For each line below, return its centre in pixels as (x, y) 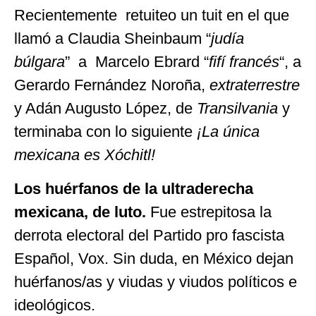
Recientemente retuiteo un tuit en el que (152, 16)
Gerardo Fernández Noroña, (112, 85)
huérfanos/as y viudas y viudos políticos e (156, 281)
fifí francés (244, 62)
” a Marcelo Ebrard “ (137, 62)
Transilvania (237, 109)
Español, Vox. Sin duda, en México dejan (154, 258)
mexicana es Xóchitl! (85, 155)
